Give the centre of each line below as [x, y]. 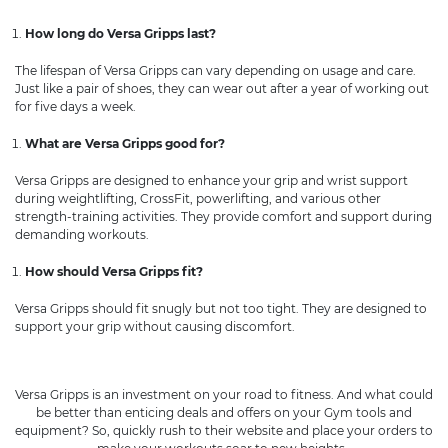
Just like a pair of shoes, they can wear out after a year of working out [222, 89]
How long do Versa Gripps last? [122, 34]
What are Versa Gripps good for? [126, 144]
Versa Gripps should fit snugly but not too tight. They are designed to [221, 309]
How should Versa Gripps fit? [115, 272]
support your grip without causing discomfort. [156, 327]
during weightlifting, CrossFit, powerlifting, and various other [198, 199]
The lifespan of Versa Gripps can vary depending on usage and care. [215, 71]
